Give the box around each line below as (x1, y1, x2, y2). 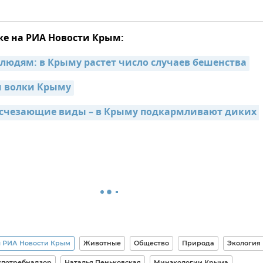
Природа (181, 238, 214, 247)
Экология (227, 238, 261, 247)
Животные (83, 238, 121, 247)
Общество (133, 238, 169, 247)
